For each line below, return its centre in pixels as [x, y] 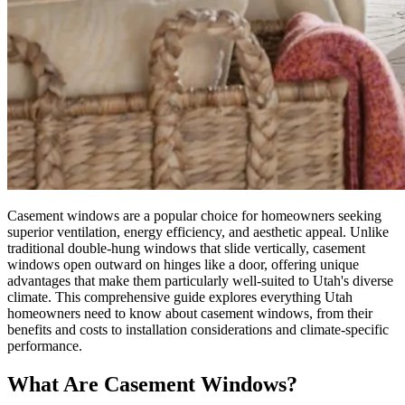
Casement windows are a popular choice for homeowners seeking [194, 215]
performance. [45, 345]
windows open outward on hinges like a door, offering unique [183, 264]
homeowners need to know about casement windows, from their [190, 313]
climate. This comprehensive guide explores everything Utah [180, 297]
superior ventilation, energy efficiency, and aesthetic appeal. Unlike [198, 231]
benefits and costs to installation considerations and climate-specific [198, 329]
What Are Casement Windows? [152, 384]
